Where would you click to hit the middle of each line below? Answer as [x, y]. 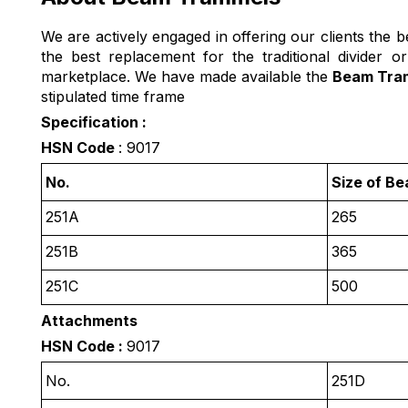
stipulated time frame [115, 97]
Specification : [94, 122]
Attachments [89, 321]
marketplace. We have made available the [187, 77]
